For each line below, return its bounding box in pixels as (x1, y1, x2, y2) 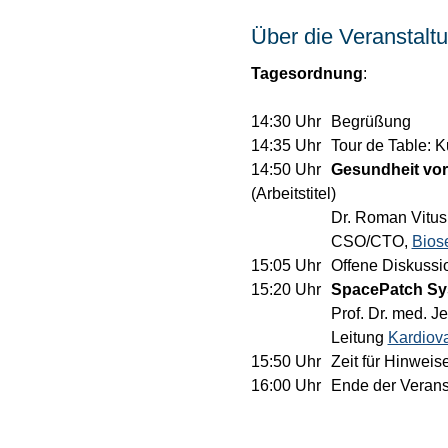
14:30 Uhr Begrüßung (330, 113, 415, 131)
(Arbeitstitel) (250, 185, 336, 203)
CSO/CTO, (330, 233, 412, 251)
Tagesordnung (250, 65, 363, 83)
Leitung (330, 329, 388, 347)
